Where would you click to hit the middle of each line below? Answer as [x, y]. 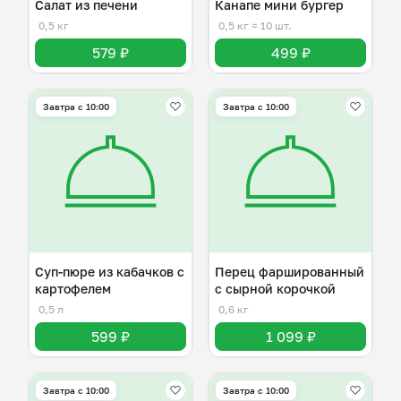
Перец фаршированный [290, 272]
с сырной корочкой [275, 289]
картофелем [73, 289]
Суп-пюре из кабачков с [110, 272]
